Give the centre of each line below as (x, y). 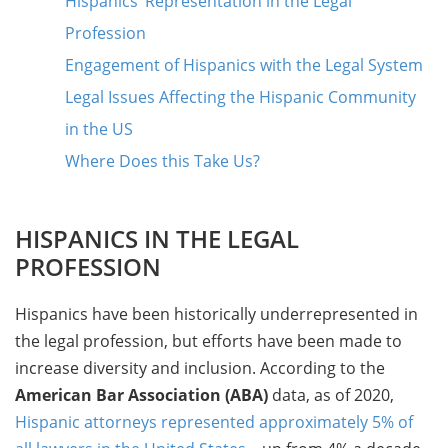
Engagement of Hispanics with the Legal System (244, 65)
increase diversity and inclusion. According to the (200, 368)
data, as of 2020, (331, 395)
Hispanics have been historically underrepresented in (216, 314)
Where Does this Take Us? (162, 161)
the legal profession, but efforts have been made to (208, 341)
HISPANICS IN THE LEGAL (157, 238)
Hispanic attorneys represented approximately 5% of (214, 422)
